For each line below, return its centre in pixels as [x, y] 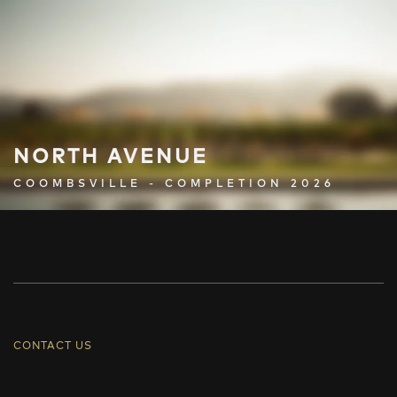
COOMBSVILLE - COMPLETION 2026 [174, 184]
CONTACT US [53, 346]
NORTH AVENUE [111, 157]
